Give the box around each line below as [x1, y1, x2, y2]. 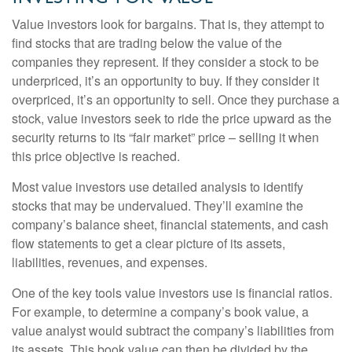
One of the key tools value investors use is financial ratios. [12, 284, 332, 302]
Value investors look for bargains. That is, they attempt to [12, 15, 324, 33]
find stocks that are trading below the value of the [12, 34, 282, 52]
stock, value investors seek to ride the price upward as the [12, 109, 332, 127]
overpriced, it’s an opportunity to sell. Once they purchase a [12, 90, 339, 108]
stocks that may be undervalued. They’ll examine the [12, 196, 303, 214]
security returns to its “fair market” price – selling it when [12, 128, 319, 146]
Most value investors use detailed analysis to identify [12, 178, 303, 196]
